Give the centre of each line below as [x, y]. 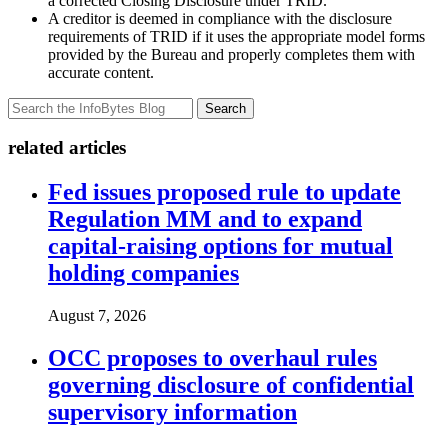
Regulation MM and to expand [205, 219]
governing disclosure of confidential [231, 384]
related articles [67, 148]
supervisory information [172, 411]
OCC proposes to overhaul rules [212, 357]
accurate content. [101, 72]
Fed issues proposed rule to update [224, 192]
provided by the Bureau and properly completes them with [231, 54]
